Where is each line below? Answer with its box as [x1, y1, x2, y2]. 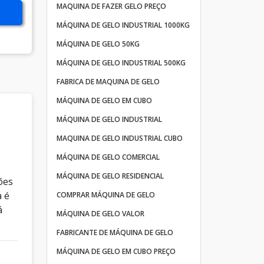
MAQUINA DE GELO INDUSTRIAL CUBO [56, 133, 183, 143]
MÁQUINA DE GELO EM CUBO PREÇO [56, 246, 176, 256]
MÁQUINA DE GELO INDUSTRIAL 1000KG [56, 20, 190, 30]
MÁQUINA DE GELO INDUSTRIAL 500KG [56, 58, 186, 68]
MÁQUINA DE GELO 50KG [56, 39, 140, 49]
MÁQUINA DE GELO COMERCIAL [56, 152, 160, 162]
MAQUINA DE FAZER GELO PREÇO [56, 1, 166, 11]
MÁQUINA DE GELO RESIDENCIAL [56, 171, 164, 181]
